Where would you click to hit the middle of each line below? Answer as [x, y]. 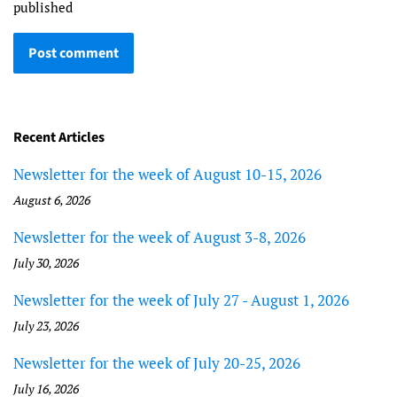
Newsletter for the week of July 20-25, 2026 [157, 363]
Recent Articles [59, 137]
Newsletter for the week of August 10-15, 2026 [167, 174]
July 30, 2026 [46, 263]
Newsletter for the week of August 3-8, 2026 [160, 237]
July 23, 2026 [46, 326]
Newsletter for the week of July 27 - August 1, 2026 [181, 300]
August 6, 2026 [52, 200]
